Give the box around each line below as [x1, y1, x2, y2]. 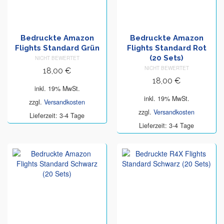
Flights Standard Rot [126, 43, 206, 52]
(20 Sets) [149, 53, 183, 62]
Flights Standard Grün [14, 43, 99, 52]
